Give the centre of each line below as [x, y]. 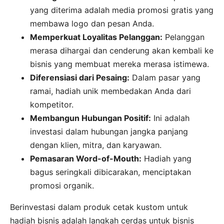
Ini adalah [170, 118]
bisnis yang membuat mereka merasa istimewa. [119, 64]
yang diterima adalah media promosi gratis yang [122, 10]
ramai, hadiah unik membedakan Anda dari [110, 91]
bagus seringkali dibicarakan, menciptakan [110, 172]
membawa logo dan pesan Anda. [92, 24]
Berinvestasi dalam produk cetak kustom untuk [99, 207]
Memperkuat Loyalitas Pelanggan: [96, 37]
